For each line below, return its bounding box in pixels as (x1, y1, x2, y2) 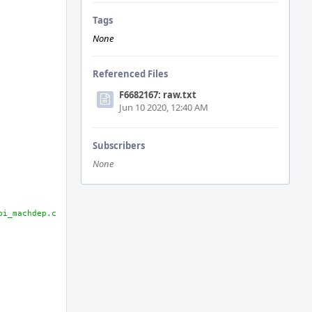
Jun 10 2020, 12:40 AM (119, 101, 208, 114)
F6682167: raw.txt (119, 88, 196, 101)
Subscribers (93, 139, 145, 152)
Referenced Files (93, 68, 168, 80)
